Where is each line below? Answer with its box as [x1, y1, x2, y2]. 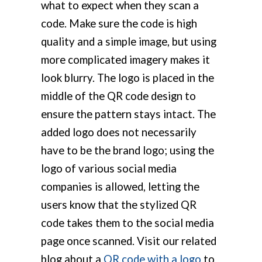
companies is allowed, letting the [41, 180, 199, 194]
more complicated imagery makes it [41, 53, 210, 67]
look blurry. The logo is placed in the [41, 71, 214, 85]
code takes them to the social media [41, 216, 214, 230]
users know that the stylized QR [41, 198, 196, 212]
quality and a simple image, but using [41, 35, 216, 49]
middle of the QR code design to [41, 89, 196, 103]
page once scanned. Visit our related [41, 235, 216, 248]
